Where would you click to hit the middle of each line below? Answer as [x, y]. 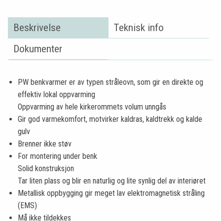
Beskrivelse [37, 28]
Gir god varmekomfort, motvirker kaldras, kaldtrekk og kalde [110, 119]
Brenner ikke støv [45, 144]
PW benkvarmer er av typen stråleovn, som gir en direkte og [110, 82]
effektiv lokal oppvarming [56, 94]
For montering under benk [57, 156]
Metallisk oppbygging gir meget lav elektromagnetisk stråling [111, 193]
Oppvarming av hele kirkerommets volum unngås [92, 107]
